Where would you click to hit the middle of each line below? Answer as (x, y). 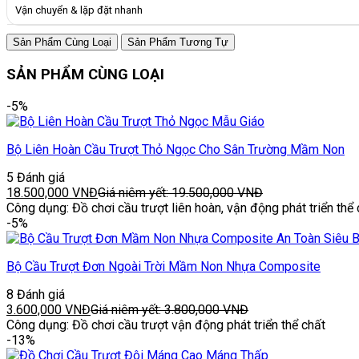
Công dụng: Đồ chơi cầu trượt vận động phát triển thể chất (166, 325)
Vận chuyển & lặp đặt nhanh (79, 10)
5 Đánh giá (36, 177)
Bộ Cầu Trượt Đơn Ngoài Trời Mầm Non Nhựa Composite (163, 266)
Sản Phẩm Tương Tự (178, 42)
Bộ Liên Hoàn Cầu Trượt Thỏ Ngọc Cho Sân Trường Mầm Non (175, 149)
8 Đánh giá (36, 294)
